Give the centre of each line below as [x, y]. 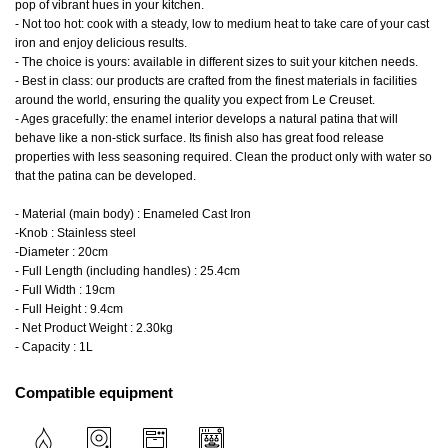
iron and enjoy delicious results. [101, 43]
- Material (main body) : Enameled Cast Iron [133, 214]
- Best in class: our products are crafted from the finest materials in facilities [216, 81]
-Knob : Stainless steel [75, 233]
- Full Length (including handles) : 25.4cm [127, 271]
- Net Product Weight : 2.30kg [94, 328]
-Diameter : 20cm [61, 252]
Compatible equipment [94, 392]
